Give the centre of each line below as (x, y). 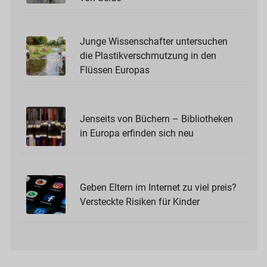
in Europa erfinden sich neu (136, 133)
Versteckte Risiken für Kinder (139, 201)
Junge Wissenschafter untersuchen (153, 42)
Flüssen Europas (114, 70)
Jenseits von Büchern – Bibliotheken (156, 119)
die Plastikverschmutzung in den (148, 56)
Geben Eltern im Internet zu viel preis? (158, 187)
